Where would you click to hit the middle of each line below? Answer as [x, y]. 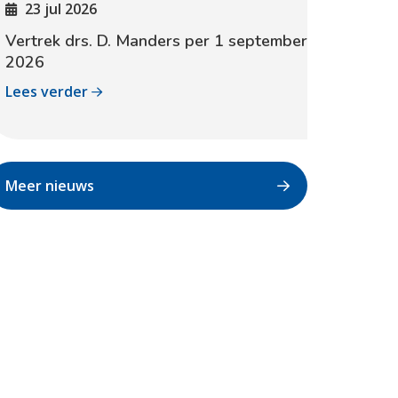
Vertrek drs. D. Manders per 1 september [156, 41]
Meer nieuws [50, 186]
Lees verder [48, 92]
